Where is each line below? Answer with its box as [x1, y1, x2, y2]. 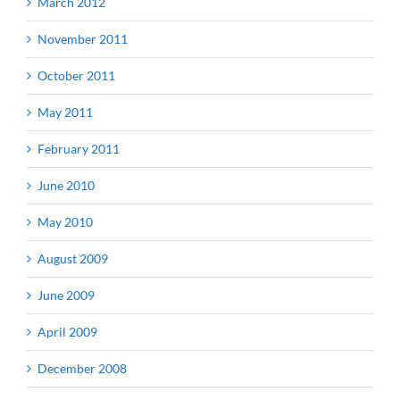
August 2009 [37, 250, 108, 266]
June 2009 [37, 287, 95, 303]
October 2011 [37, 67, 115, 83]
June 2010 [37, 177, 95, 193]
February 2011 [37, 140, 120, 156]
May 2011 [37, 104, 93, 120]
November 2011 [37, 30, 128, 46]
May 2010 [37, 213, 93, 229]
